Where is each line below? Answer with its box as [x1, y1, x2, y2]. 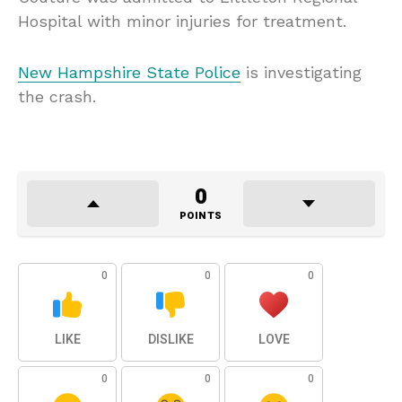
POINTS [179, 208, 223, 224]
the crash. [18, 87, 96, 107]
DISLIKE [147, 330, 194, 350]
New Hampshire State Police [18, 63, 240, 83]
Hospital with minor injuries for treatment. [18, 12, 346, 31]
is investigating [240, 63, 362, 83]
